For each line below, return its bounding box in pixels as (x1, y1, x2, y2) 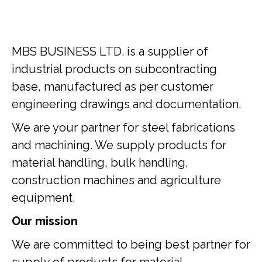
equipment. (12, 191, 75, 205)
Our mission (12, 214, 78, 228)
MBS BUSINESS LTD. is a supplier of (12, 44, 208, 58)
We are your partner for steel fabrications (12, 120, 235, 135)
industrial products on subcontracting (12, 62, 217, 76)
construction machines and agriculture (12, 173, 221, 187)
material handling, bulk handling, (12, 156, 188, 170)
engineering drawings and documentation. (12, 97, 241, 111)
